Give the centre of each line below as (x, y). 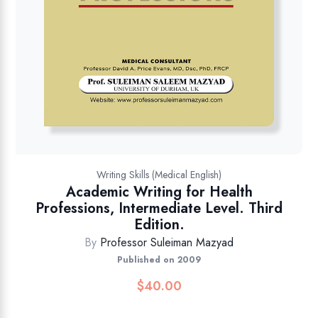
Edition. (159, 224)
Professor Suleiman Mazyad (167, 242)
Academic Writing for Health (159, 192)
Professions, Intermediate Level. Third (159, 208)
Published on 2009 (159, 259)
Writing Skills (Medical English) (159, 174)
